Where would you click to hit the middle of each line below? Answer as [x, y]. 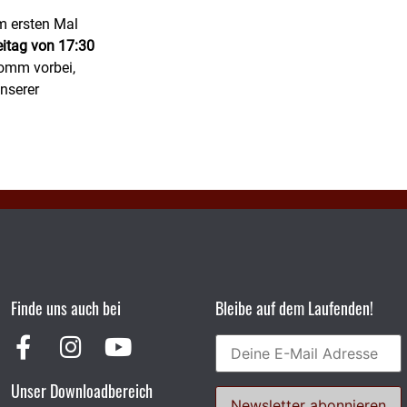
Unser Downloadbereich [82, 391]
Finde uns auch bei [66, 308]
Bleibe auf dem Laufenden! [294, 308]
